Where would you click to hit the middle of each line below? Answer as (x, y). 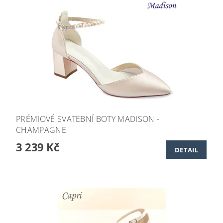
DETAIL (186, 150)
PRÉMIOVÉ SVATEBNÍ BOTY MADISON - (88, 119)
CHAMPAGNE (41, 130)
